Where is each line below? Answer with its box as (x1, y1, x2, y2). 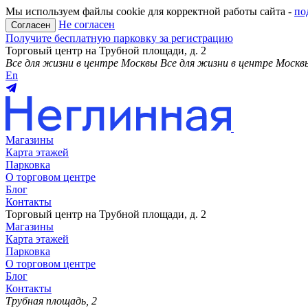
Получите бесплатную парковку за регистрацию (5, 32, 233, 44)
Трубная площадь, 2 (5, 295, 97, 307)
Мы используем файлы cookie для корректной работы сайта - (5, 5, 294, 17)
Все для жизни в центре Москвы (5, 57, 157, 69)
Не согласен (58, 19, 115, 30)
